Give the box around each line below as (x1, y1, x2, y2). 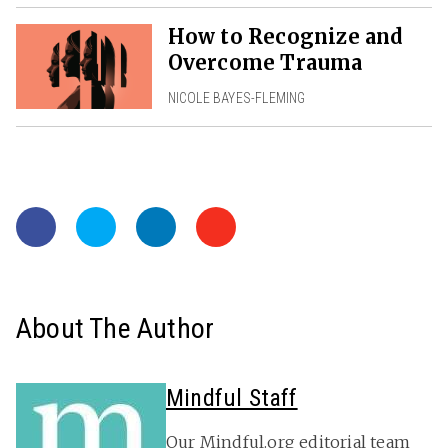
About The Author (16, 311, 215, 345)
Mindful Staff (166, 383, 298, 412)
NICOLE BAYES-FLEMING (167, 89, 306, 106)
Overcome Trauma (167, 49, 363, 75)
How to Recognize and (167, 23, 404, 49)
